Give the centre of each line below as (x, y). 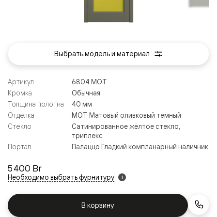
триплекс (87, 135)
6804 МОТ (89, 81)
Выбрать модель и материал (102, 53)
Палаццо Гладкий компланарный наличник (140, 146)
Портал (19, 146)
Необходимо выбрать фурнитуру (61, 177)
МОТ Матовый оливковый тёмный (126, 115)
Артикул (21, 81)
